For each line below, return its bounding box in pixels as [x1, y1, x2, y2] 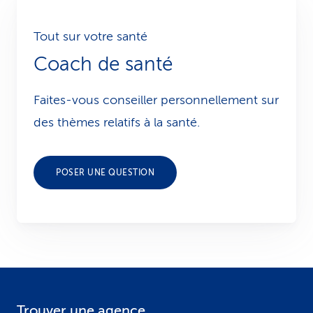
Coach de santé [34, 53, 173, 75]
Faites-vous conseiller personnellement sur [34, 93, 279, 107]
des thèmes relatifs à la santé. [34, 115, 200, 129]
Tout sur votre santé [34, 29, 147, 43]
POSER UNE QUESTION [56, 168, 154, 177]
